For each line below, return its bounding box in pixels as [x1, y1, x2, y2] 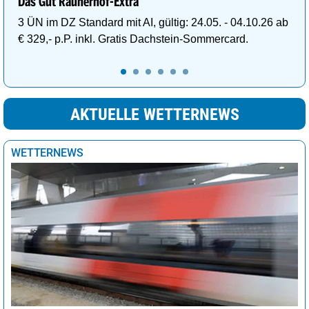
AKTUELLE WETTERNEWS [70, 105, 239, 125]
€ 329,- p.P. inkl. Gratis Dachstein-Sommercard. [18, 33, 248, 46]
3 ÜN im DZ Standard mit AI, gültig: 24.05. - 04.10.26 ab [18, 17, 288, 29]
